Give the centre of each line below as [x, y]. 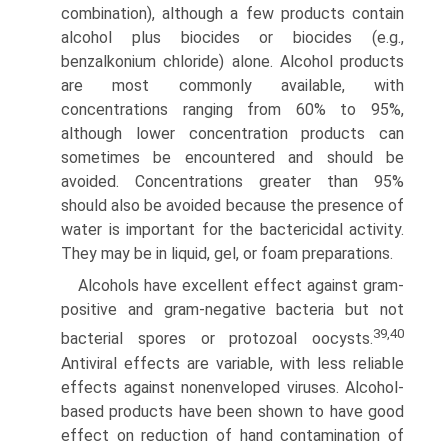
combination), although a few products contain [232, 14]
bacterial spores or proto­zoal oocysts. [217, 339]
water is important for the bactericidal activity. [232, 230]
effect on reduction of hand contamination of [232, 435]
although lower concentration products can [232, 134]
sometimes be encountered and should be [232, 158]
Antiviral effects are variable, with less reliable [232, 363]
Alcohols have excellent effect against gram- [241, 286]
